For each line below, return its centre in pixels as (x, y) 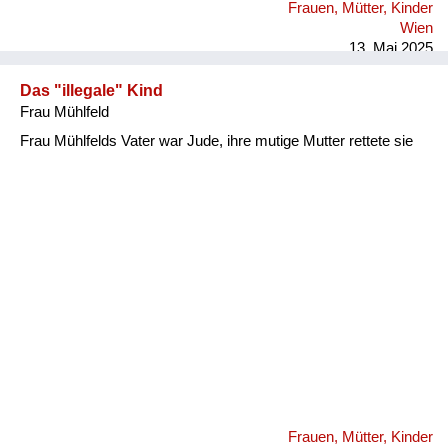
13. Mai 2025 (391, 47)
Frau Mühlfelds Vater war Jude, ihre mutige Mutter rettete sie (216, 140)
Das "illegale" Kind (91, 90)
